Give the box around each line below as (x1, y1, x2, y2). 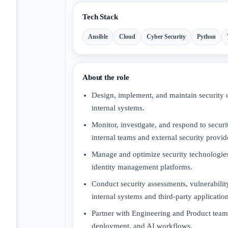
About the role (82, 73, 129, 82)
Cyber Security (147, 33, 186, 40)
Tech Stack (82, 13, 118, 21)
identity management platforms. (92, 162, 192, 171)
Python (197, 33, 216, 40)
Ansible (88, 33, 108, 40)
